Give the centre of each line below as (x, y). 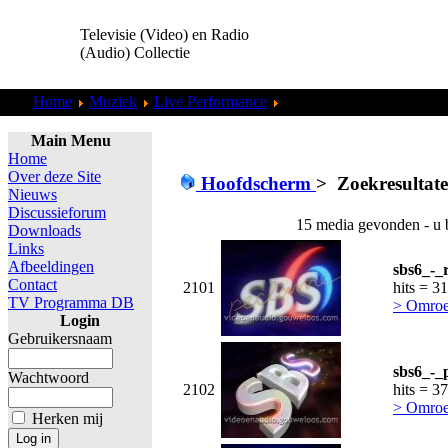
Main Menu (71, 140)
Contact (32, 284)
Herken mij (67, 418)
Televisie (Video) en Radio (164, 34)
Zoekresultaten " (334, 101)
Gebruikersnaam (60, 338)
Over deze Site (54, 176)
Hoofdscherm (256, 183)
